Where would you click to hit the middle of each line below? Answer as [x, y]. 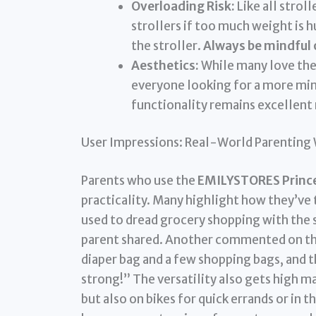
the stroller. [167, 45]
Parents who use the [139, 180]
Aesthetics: [165, 65]
